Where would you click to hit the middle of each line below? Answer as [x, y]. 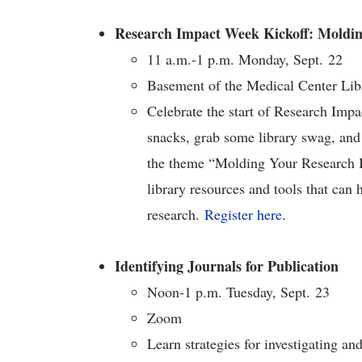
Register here [243, 214]
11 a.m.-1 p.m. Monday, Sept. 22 [245, 59]
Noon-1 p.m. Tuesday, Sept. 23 [238, 292]
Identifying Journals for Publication [227, 266]
